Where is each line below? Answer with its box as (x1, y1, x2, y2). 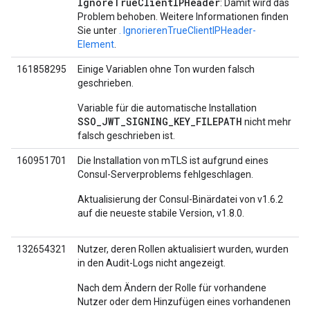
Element (77, 39, 114, 50)
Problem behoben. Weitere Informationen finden (77, 11, 289, 22)
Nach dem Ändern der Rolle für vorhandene (77, 282, 266, 293)
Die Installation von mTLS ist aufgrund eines (77, 155, 268, 166)
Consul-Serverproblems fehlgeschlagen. (77, 169, 253, 180)
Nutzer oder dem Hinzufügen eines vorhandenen (77, 296, 291, 307)
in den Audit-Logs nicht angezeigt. (77, 257, 226, 268)
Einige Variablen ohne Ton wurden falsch (77, 64, 255, 75)
